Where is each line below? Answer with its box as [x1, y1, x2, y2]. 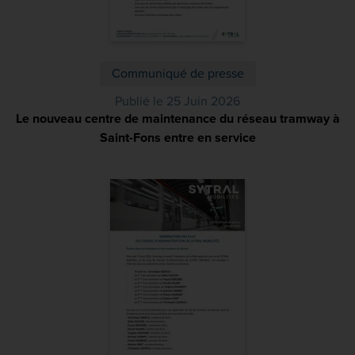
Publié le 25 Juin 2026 [115, 94, 240, 109]
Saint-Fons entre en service [99, 130, 256, 146]
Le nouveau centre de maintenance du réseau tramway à [15, 111, 340, 127]
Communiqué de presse [111, 66, 244, 82]
